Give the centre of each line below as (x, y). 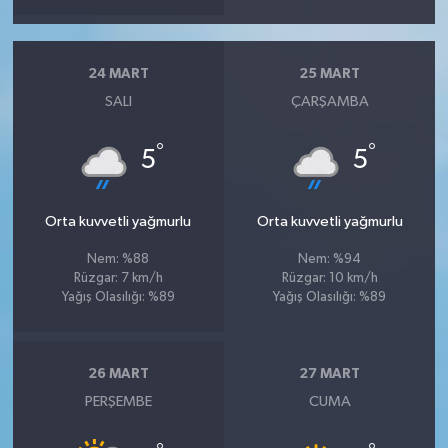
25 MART (330, 74)
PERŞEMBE (118, 401)
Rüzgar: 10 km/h (329, 278)
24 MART (118, 74)
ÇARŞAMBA (329, 101)
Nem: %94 (330, 259)
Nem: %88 (118, 259)
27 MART (330, 374)
